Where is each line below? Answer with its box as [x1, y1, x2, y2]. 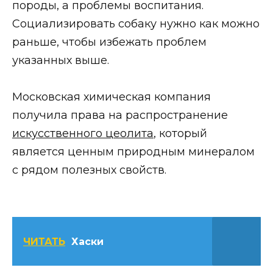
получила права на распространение [12, 108, 228, 122]
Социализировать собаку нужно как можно [12, 16, 260, 30]
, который [154, 127, 207, 141]
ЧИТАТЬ [23, 235, 65, 247]
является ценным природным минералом [12, 145, 255, 159]
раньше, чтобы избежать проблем [12, 35, 207, 49]
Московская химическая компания [12, 90, 211, 104]
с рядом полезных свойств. [12, 163, 166, 177]
